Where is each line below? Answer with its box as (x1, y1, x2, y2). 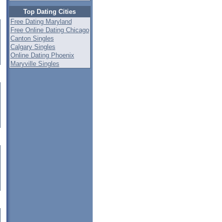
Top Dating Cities (23, 8, 76, 15)
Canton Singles (10, 35, 54, 42)
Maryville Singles (10, 60, 59, 67)
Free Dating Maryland (10, 18, 72, 25)
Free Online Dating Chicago (10, 26, 89, 34)
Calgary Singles (10, 43, 55, 51)
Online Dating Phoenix (10, 52, 74, 59)
